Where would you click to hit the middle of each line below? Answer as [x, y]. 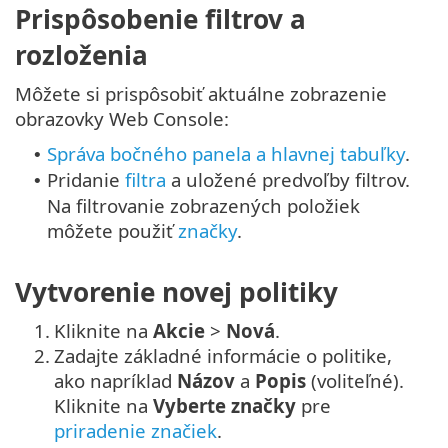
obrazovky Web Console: [122, 118]
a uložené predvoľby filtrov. [288, 179]
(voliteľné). [355, 380]
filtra [145, 179]
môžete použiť [112, 230]
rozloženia [81, 55]
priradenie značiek [135, 430]
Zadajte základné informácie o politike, [223, 355]
